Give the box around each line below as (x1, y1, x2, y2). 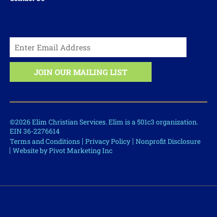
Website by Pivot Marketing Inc (13, 146, 112, 155)
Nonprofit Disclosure (136, 137, 201, 146)
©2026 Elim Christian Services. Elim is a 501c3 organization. (10, 117, 198, 127)
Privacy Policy (85, 137, 130, 146)
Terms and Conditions (10, 137, 80, 146)
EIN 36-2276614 (10, 126, 60, 136)
